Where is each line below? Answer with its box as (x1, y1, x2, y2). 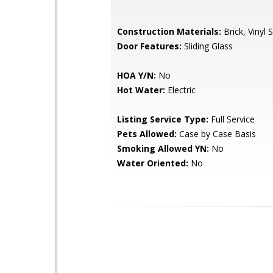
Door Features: (117, 40, 182, 52)
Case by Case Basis (177, 128, 256, 140)
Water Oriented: (117, 157, 188, 169)
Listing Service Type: (117, 113, 208, 125)
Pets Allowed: (117, 128, 177, 140)
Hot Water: (117, 84, 165, 96)
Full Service (208, 113, 255, 125)
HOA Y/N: (117, 69, 156, 81)
